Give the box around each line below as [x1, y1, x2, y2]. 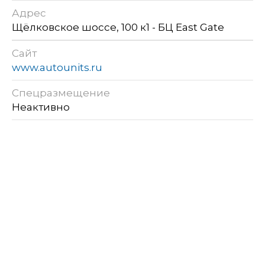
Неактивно [12, 101, 72, 114]
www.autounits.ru [12, 62, 102, 74]
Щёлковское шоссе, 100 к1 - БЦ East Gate [12, 21, 224, 34]
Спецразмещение [12, 87, 110, 99]
